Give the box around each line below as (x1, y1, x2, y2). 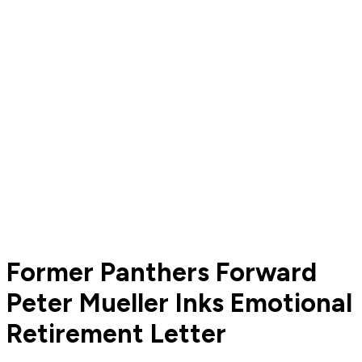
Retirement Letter (6, 318, 226, 349)
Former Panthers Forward (6, 256, 317, 288)
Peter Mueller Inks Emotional (6, 287, 352, 318)
